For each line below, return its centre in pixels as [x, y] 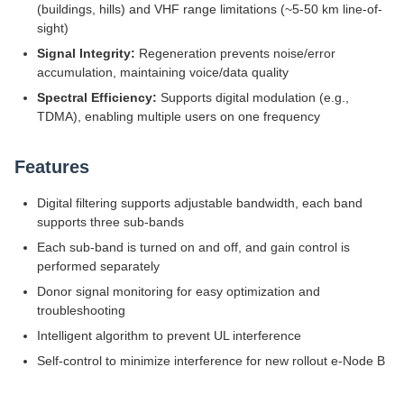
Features [52, 167]
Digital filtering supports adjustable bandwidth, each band [200, 203]
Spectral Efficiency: [97, 97]
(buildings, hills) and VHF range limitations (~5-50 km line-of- [210, 9]
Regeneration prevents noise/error [235, 53]
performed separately [98, 266]
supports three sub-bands [110, 222]
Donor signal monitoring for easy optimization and [179, 291]
